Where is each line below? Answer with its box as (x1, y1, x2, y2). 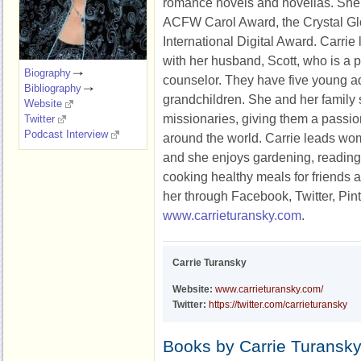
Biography (24, 67, 71, 79)
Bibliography (24, 82, 81, 94)
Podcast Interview (24, 128, 108, 140)
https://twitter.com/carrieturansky (209, 299, 347, 310)
